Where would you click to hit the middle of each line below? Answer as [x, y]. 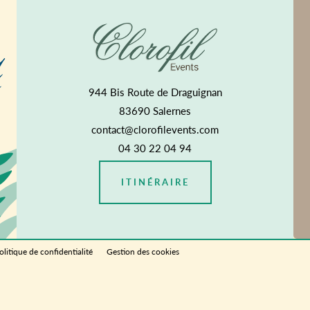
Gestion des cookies [143, 252]
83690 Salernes [155, 111]
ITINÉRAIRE [155, 182]
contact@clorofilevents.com [155, 129]
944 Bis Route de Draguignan [155, 92]
